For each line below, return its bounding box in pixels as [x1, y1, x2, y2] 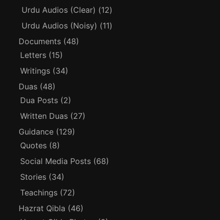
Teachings [20, 187, 58, 197]
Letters [20, 50, 47, 60]
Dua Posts [20, 95, 58, 105]
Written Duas [20, 110, 68, 121]
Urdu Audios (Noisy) [22, 20, 98, 30]
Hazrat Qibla [19, 203, 66, 213]
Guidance [19, 126, 54, 137]
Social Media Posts [20, 156, 91, 166]
